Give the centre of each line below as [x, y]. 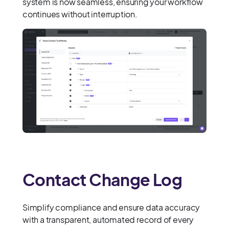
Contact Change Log [102, 179]
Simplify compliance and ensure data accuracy [111, 207]
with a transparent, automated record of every [108, 219]
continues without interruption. [80, 14]
